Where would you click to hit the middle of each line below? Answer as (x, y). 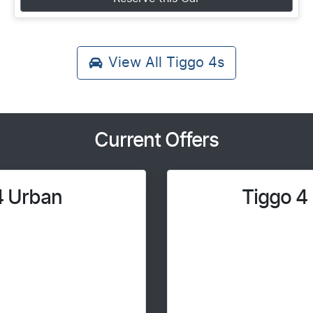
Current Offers (156, 141)
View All (137, 63)
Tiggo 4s (195, 63)
